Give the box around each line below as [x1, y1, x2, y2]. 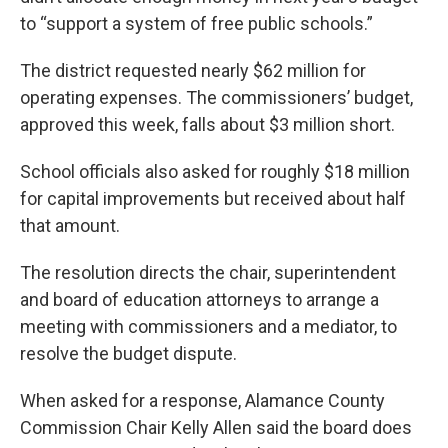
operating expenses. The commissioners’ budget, [20, 87, 413, 109]
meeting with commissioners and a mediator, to [20, 316, 397, 338]
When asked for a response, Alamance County [20, 390, 385, 412]
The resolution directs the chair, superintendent [20, 262, 396, 284]
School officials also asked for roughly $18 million [20, 161, 410, 183]
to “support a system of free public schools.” [20, 13, 373, 35]
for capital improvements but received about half [20, 188, 406, 210]
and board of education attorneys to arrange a [20, 289, 379, 311]
